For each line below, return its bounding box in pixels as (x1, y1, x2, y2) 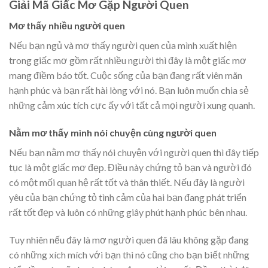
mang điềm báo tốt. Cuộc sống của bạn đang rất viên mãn (9, 69, 242, 81)
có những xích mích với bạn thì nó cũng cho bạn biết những (9, 248, 249, 260)
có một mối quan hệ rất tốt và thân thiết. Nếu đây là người (9, 176, 245, 188)
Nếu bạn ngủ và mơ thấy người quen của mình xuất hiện (9, 39, 237, 51)
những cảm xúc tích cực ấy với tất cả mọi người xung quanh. (9, 99, 255, 111)
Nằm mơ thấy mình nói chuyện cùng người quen (9, 126, 217, 138)
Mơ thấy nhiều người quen (9, 20, 125, 32)
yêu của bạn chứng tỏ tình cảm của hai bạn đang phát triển (9, 191, 246, 203)
